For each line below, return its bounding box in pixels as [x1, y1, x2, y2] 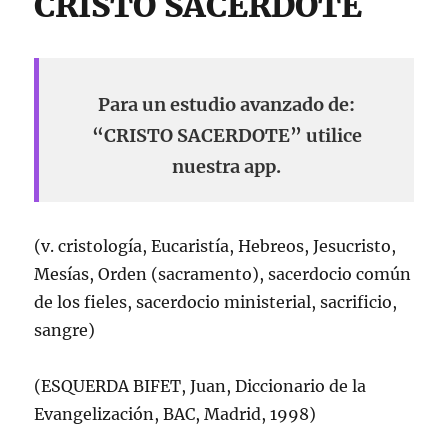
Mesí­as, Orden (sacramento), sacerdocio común [34, 264, 412, 284]
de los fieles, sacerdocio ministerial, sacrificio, [34, 292, 398, 312]
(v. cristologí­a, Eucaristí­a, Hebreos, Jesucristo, [34, 236, 397, 256]
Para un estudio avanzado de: [98, 93, 355, 116]
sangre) [34, 320, 96, 340]
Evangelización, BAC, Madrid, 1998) [34, 404, 317, 424]
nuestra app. [172, 155, 281, 178]
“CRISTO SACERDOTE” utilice [91, 124, 362, 147]
